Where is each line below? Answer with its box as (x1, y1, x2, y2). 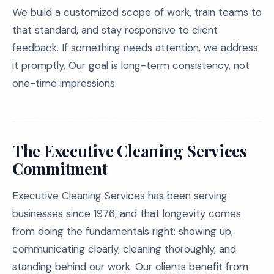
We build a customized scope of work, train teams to (12, 6, 262, 19)
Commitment (12, 158, 108, 179)
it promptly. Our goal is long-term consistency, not (12, 59, 250, 72)
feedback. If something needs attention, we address (12, 41, 258, 54)
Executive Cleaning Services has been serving (12, 189, 228, 202)
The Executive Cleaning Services (12, 140, 247, 161)
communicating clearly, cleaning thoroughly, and (12, 242, 236, 256)
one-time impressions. (12, 76, 117, 90)
